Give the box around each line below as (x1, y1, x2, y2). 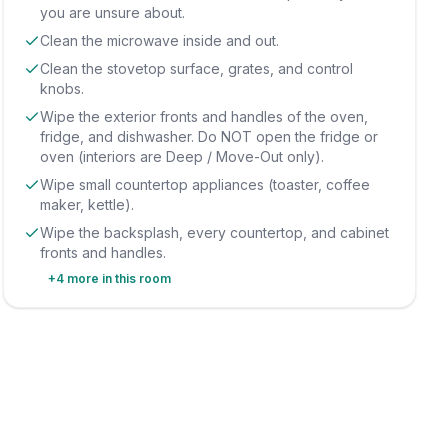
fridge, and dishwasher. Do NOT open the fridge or (39, 128, 378, 145)
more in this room (63, 271, 171, 286)
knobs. (39, 80, 84, 97)
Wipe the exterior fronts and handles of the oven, (39, 108, 368, 125)
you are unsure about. (39, 4, 185, 21)
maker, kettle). (39, 196, 134, 213)
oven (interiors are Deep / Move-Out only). (39, 148, 324, 165)
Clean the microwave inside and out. (39, 32, 279, 49)
